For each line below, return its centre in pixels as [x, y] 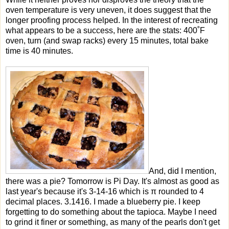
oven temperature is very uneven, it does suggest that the [108, 10]
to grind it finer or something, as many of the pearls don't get [113, 222]
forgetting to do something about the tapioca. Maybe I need [111, 212]
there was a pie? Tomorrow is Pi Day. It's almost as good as [112, 181]
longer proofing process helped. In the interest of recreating [112, 20]
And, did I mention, [182, 171]
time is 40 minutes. [39, 51]
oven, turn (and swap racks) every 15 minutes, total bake [107, 40]
